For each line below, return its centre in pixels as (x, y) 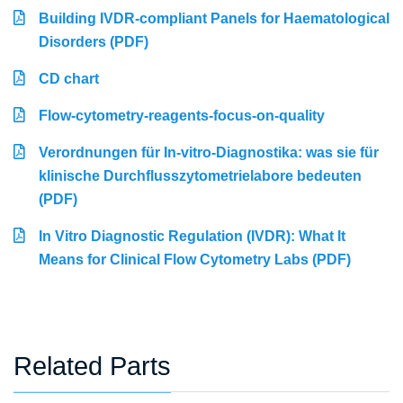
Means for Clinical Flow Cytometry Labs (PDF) (195, 260)
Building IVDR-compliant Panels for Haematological (214, 19)
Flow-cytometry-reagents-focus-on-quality (182, 116)
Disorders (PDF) (94, 42)
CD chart (69, 79)
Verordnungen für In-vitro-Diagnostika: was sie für (209, 153)
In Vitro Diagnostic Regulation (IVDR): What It (192, 237)
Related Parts (92, 367)
